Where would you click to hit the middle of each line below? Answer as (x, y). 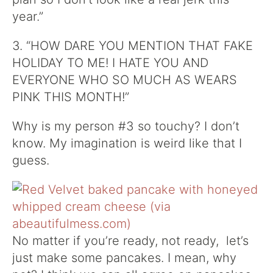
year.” (28, 16)
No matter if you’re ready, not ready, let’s (130, 241)
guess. (31, 160)
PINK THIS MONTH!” (71, 97)
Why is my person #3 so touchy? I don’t (126, 126)
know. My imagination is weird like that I (127, 143)
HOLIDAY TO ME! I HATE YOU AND (110, 63)
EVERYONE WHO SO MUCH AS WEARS (125, 80)
